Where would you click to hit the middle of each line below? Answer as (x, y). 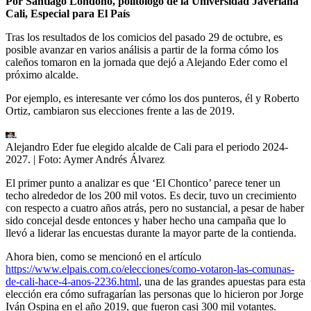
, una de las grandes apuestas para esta (222, 282)
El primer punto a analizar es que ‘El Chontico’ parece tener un (143, 183)
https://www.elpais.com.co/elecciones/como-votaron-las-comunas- (150, 269)
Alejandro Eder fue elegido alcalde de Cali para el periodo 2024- (147, 147)
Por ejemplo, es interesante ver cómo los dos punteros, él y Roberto (152, 99)
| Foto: (48, 160)
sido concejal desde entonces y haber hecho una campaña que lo (146, 221)
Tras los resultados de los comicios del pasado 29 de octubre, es (144, 37)
